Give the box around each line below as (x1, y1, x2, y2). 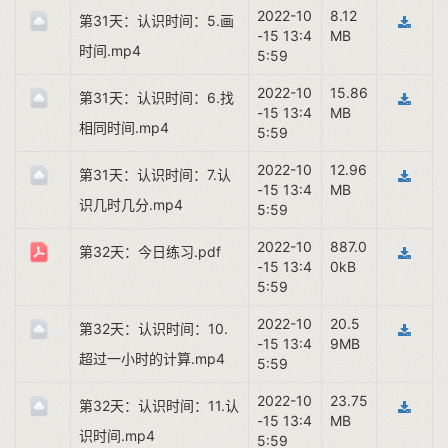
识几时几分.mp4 (79, 196, 183, 213)
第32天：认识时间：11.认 (79, 397, 239, 414)
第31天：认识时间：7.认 (79, 166, 231, 183)
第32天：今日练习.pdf (79, 243, 221, 260)
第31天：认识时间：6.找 (79, 89, 234, 106)
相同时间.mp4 (79, 119, 169, 136)
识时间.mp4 (79, 427, 155, 444)
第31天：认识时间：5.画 (79, 12, 234, 29)
